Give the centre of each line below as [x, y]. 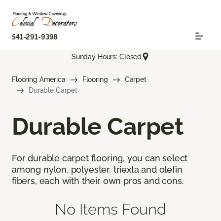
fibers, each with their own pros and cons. [98, 181]
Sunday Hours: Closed [107, 56]
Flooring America [39, 80]
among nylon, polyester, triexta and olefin [97, 170]
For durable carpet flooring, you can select [100, 158]
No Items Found [110, 209]
